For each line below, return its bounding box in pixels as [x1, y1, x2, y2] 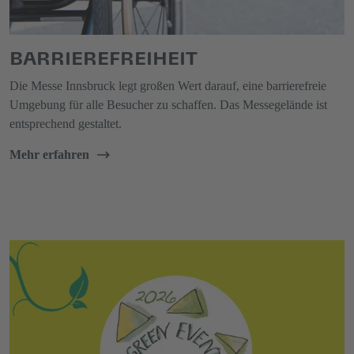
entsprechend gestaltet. [9, 117, 122, 131]
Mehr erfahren [9, 148, 89, 162]
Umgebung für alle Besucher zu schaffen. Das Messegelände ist [9, 98, 327, 112]
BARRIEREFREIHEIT [9, 42, 198, 70]
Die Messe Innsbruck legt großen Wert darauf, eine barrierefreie [9, 79, 326, 93]
